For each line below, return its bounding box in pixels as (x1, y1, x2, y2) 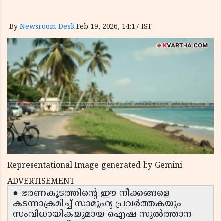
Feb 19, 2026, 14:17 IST (76, 23, 152, 31)
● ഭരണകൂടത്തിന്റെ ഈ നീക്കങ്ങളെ (13, 188, 170, 200)
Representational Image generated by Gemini (7, 161, 182, 171)
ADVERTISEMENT (7, 177, 74, 187)
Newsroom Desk (20, 23, 74, 31)
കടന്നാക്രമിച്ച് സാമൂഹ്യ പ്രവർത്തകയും (13, 198, 181, 210)
